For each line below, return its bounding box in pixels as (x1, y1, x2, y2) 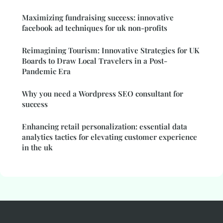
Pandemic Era (22, 66, 71, 77)
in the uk (22, 142, 53, 153)
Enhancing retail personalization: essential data (22, 121, 187, 132)
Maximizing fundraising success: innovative (22, 12, 174, 23)
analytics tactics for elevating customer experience (22, 132, 197, 142)
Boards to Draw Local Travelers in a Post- (22, 56, 167, 66)
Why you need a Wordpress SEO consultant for (22, 89, 183, 99)
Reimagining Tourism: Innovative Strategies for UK (22, 45, 200, 56)
